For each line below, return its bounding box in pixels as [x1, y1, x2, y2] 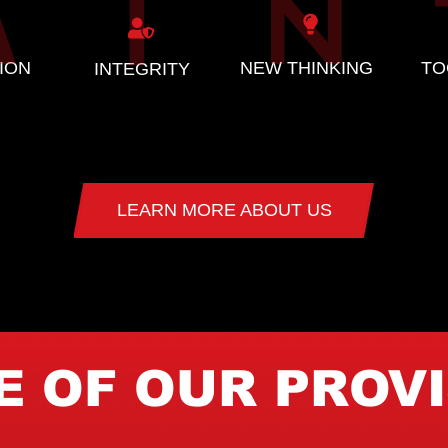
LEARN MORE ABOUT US [116, 200, 332, 220]
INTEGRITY [93, 59, 190, 79]
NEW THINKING [240, 58, 373, 78]
